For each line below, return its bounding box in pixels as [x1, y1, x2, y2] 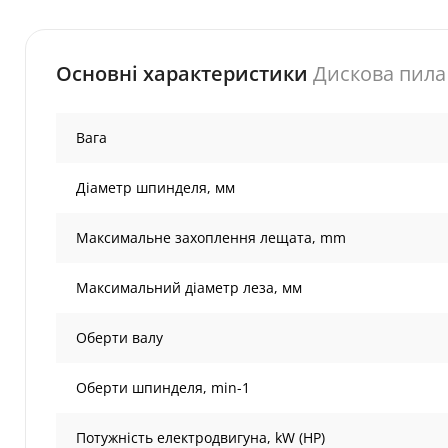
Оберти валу [76, 328, 163, 347]
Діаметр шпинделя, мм [76, 178, 235, 197]
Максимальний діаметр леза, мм [76, 278, 302, 297]
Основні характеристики [56, 60, 308, 87]
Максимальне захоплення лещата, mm [76, 228, 346, 247]
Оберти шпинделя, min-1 [76, 378, 250, 397]
